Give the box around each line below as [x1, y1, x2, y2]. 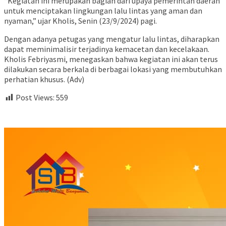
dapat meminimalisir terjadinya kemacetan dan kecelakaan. [4, 44, 209, 54]
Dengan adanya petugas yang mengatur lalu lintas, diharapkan [4, 34, 219, 44]
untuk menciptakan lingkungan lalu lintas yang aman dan [4, 6, 202, 16]
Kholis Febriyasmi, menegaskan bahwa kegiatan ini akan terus [4, 54, 218, 65]
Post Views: [16, 92, 54, 103]
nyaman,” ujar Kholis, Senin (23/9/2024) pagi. [4, 16, 157, 26]
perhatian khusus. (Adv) [4, 74, 84, 85]
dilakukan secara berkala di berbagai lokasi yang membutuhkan [4, 64, 222, 75]
